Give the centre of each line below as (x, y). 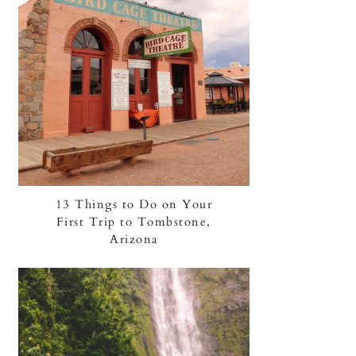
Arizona (134, 240)
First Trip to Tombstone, (133, 222)
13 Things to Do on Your (134, 205)
